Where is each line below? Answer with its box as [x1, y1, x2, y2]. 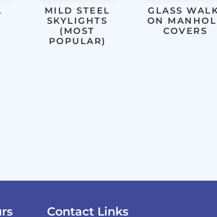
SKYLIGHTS [46, 15, 108, 27]
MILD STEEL [44, 5, 110, 16]
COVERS [163, 26, 208, 37]
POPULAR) [48, 36, 106, 47]
